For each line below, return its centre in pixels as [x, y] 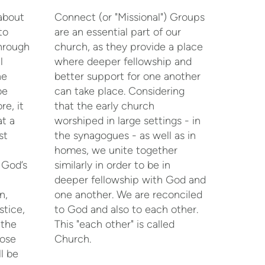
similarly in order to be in [112, 165]
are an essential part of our [118, 32]
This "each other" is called [114, 224]
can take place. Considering [119, 91]
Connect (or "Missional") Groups [130, 17]
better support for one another [127, 76]
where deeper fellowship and [123, 61]
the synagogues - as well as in [125, 135]
